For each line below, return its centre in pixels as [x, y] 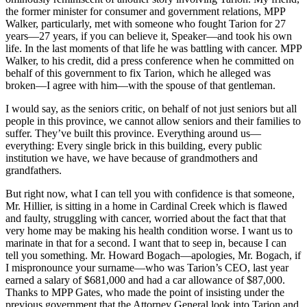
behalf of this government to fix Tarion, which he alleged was [138, 73]
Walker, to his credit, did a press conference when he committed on [150, 61]
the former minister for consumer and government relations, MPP [145, 12]
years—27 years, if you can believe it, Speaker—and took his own [149, 36]
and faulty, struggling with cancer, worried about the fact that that [146, 219]
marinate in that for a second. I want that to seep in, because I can [146, 243]
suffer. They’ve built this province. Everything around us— [133, 134]
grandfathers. [34, 171]
